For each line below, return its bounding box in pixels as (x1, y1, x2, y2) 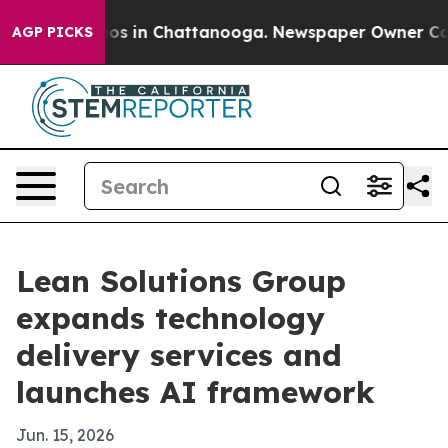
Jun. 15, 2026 (16, 425, 114, 445)
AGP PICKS (12, 23, 93, 41)
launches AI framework (16, 373, 375, 411)
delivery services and (16, 336, 342, 374)
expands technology (16, 299, 325, 337)
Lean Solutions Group (16, 262, 346, 300)
